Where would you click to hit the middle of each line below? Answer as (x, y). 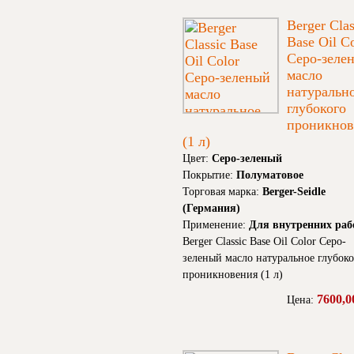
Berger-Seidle (294, 192)
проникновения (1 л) (233, 275)
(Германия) (211, 209)
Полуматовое (270, 175)
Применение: (216, 225)
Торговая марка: (222, 192)
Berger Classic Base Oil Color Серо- (264, 242)
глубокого (316, 109)
